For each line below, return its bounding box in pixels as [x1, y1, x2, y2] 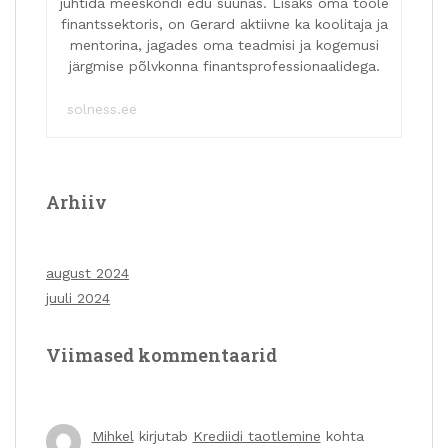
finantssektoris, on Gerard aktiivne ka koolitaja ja [60, 15, 388, 32]
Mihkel [91, 427, 134, 444]
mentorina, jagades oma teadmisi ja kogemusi [69, 36, 379, 53]
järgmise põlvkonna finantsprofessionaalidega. [68, 57, 380, 74]
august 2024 [46, 264, 129, 281]
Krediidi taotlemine [192, 427, 321, 444]
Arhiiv [46, 189, 107, 214]
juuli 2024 [46, 289, 110, 306]
